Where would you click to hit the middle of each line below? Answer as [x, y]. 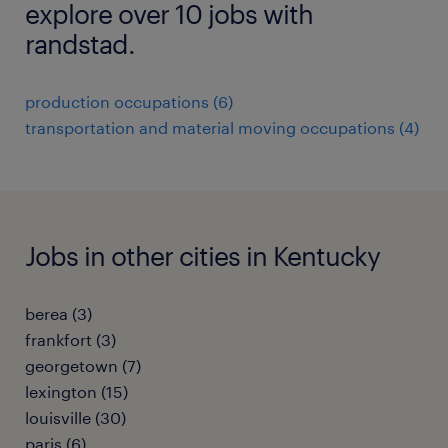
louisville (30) [75, 417]
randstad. [80, 43]
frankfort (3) [70, 339]
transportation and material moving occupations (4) [222, 127]
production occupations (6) [129, 101]
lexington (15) [76, 391]
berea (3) [58, 313]
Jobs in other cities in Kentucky [202, 255]
